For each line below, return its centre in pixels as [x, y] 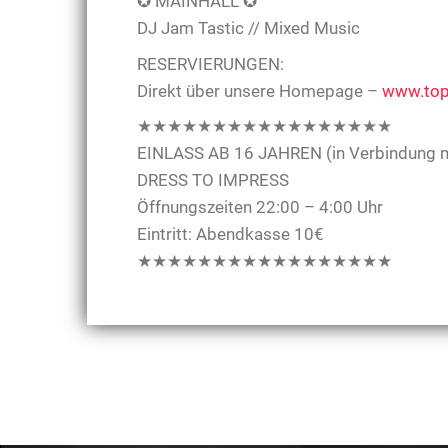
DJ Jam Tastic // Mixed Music [248, 28]
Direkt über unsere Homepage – [259, 90]
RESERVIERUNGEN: [210, 63]
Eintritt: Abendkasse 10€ [230, 234]
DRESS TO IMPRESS [213, 180]
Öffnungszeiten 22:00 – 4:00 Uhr [260, 207]
